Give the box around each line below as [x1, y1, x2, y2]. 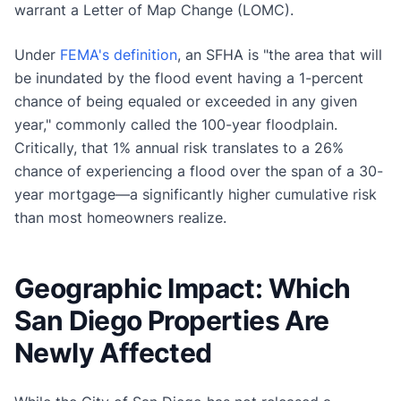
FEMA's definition [60, 45, 177, 64]
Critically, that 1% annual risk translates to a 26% [14, 138, 344, 157]
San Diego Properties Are [14, 303, 329, 337]
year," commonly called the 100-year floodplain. [14, 115, 337, 133]
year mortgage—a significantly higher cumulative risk [14, 184, 377, 203]
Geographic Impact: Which [14, 271, 351, 304]
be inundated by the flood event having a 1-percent [14, 68, 363, 87]
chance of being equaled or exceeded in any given [14, 91, 357, 110]
